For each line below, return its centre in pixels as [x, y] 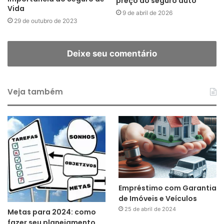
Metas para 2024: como [52, 212]
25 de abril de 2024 [150, 209]
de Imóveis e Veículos [157, 198]
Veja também [35, 92]
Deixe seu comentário [112, 54]
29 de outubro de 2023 [46, 21]
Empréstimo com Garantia [167, 188]
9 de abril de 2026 [147, 13]
